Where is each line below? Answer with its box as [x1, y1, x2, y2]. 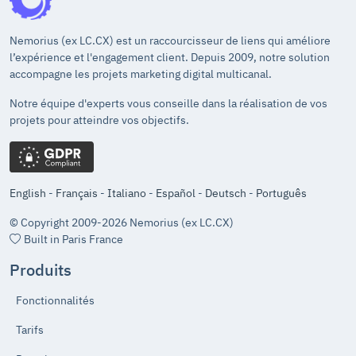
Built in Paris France [24, 232, 123, 247]
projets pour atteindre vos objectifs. [10, 113, 189, 128]
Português [256, 186, 307, 201]
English [10, 186, 46, 201]
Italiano [107, 186, 146, 201]
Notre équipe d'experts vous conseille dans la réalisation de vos [10, 96, 327, 111]
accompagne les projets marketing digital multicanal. [10, 67, 272, 82]
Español [156, 186, 195, 201]
